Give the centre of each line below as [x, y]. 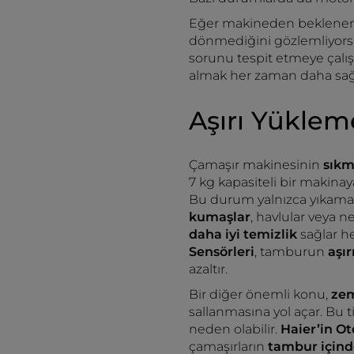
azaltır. [208, 269]
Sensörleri [222, 252]
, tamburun [291, 252]
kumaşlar [220, 217]
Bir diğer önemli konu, [260, 294]
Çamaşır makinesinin [256, 165]
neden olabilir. [235, 329]
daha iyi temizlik [243, 234]
